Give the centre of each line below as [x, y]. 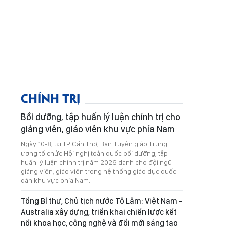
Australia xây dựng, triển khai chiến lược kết [99, 212]
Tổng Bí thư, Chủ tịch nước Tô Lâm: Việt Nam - [102, 201]
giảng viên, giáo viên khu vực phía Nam [98, 129]
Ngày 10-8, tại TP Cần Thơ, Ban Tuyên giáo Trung [94, 144]
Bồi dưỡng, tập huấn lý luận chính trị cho [101, 117]
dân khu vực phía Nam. [55, 180]
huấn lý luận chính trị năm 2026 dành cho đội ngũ [96, 162]
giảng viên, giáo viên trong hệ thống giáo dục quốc [99, 171]
